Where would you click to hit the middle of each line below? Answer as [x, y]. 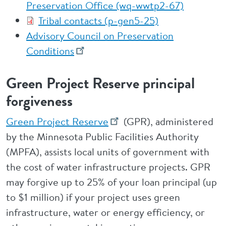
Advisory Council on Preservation [100, 36]
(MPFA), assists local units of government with [108, 152]
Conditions [50, 51]
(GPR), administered [167, 121]
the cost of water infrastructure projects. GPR [108, 167]
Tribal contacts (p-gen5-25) [98, 20]
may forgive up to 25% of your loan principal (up [111, 182]
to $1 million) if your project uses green [93, 197]
